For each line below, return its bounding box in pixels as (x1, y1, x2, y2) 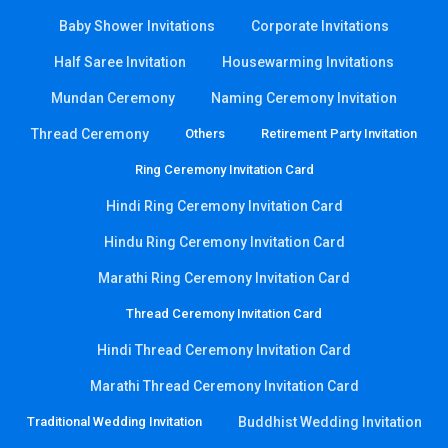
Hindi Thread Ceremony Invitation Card (97, 342, 351, 359)
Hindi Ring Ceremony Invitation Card (105, 198, 343, 215)
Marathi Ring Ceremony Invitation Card (98, 270, 350, 287)
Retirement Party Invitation (261, 126, 417, 142)
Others (185, 126, 225, 142)
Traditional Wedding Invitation (26, 414, 202, 430)
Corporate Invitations (251, 18, 389, 35)
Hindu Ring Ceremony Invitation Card (103, 234, 345, 251)
